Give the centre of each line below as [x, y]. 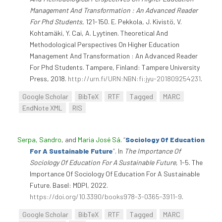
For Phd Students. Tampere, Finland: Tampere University [115, 67]
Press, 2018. [49, 78]
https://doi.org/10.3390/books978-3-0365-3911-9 [106, 196]
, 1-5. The [189, 162]
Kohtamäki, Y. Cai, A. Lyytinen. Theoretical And [99, 33]
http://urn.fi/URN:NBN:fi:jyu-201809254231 [134, 78]
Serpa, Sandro [39, 139]
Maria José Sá [99, 139]
